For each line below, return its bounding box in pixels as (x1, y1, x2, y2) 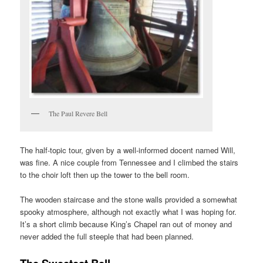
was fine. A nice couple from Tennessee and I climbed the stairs (20, 157, 239, 168)
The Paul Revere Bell (49, 108, 108, 118)
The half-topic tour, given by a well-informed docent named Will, (20, 144, 236, 156)
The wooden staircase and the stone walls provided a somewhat (20, 194, 238, 205)
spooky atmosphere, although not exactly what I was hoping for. (20, 206, 237, 218)
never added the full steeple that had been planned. (20, 231, 194, 242)
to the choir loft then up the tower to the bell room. (20, 169, 190, 181)
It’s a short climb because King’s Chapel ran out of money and (20, 218, 232, 230)
